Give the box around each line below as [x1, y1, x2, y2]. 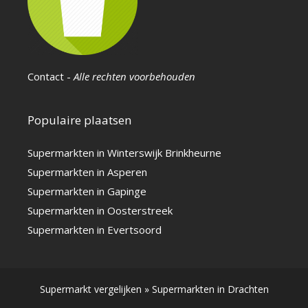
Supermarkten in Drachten [151, 283, 269, 296]
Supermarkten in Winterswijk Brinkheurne [27, 146, 221, 160]
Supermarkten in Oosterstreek [27, 203, 173, 218]
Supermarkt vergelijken [39, 283, 142, 296]
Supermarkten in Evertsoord [27, 223, 162, 237]
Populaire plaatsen [27, 112, 131, 129]
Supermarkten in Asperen [27, 165, 147, 179]
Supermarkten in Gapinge [27, 184, 146, 199]
